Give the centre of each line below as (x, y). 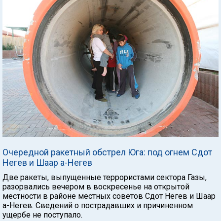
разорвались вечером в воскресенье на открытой (96, 187)
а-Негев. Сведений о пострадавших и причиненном (98, 206)
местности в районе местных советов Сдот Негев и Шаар (109, 196)
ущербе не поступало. (42, 215)
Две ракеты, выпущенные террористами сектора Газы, (105, 178)
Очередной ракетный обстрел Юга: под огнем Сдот (107, 152)
